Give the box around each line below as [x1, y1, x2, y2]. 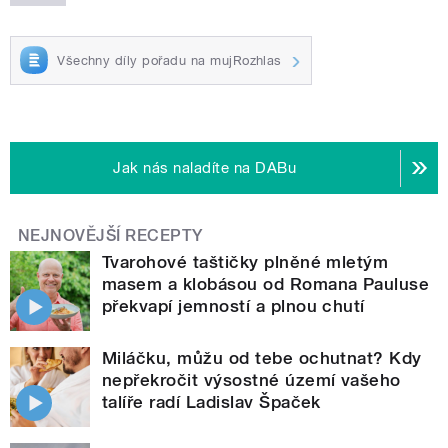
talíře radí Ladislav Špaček [102, 391, 321, 412]
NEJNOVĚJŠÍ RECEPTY [18, 226, 203, 246]
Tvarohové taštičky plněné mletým [102, 251, 389, 272]
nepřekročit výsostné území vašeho [102, 369, 401, 390]
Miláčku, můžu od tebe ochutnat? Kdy [102, 347, 422, 368]
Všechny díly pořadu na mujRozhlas [57, 52, 282, 68]
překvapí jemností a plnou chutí [102, 295, 365, 316]
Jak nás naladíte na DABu [113, 159, 297, 178]
